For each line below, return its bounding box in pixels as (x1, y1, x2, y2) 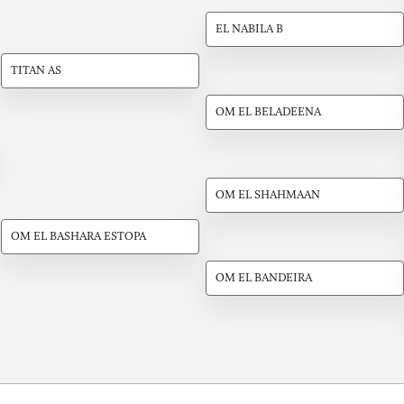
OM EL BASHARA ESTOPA (10, 229, 146, 245)
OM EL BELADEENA (215, 105, 321, 121)
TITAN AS (10, 63, 61, 79)
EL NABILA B (215, 22, 283, 38)
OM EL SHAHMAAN (215, 188, 320, 204)
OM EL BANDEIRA (215, 271, 312, 287)
